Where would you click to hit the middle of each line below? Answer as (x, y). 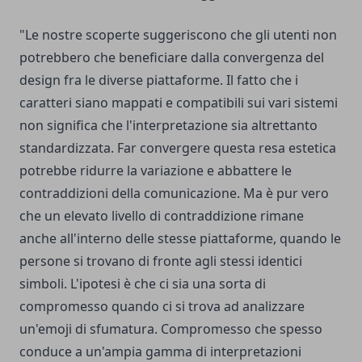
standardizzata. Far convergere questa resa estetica (178, 147)
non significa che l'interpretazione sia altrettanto (168, 125)
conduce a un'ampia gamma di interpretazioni (160, 351)
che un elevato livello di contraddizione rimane (162, 215)
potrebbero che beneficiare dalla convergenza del (172, 57)
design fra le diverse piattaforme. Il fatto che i (159, 80)
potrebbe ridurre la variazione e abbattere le (156, 170)
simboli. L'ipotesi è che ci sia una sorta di (143, 283)
